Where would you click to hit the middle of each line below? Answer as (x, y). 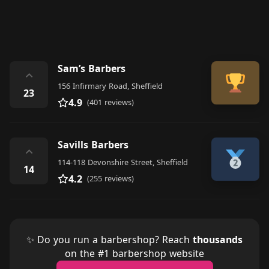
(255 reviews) (110, 178)
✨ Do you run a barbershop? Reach (110, 240)
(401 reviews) (110, 102)
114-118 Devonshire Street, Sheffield (123, 162)
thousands (218, 240)
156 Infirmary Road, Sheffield (110, 86)
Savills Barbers (93, 145)
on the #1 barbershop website (134, 253)
